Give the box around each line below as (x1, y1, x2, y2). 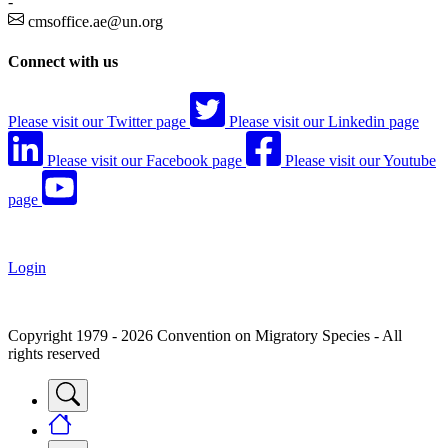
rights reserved (8, 344, 100, 362)
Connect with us (8, 52, 118, 70)
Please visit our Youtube (285, 151, 436, 169)
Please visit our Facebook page (47, 151, 242, 169)
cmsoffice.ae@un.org (28, 13, 163, 31)
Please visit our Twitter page (8, 112, 186, 130)
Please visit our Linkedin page (229, 112, 419, 130)
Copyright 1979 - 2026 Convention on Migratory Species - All (8, 326, 402, 344)
